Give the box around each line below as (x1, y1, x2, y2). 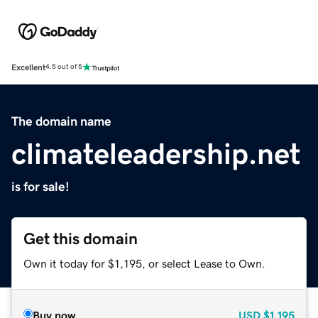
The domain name (11, 114, 111, 128)
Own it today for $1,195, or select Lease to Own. (23, 257, 265, 269)
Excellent (11, 62, 45, 72)
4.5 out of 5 (45, 63, 82, 71)
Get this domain (23, 230, 138, 247)
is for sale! (11, 180, 70, 193)
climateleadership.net (11, 138, 300, 169)
